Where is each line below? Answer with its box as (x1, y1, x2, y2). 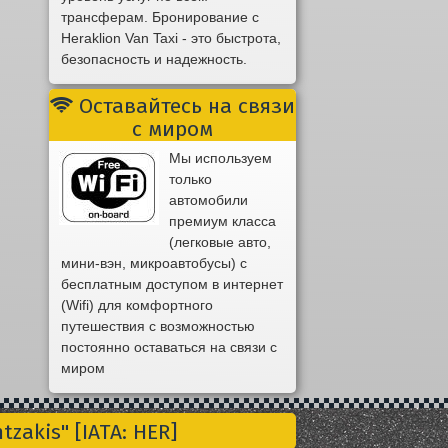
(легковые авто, (168, 234, 271, 251)
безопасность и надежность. (61, 51, 248, 68)
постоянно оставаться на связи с (61, 339, 278, 356)
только (168, 171, 212, 188)
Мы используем (168, 150, 272, 167)
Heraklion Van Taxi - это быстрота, (61, 30, 282, 47)
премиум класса (168, 213, 276, 230)
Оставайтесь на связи (73, 93, 296, 120)
